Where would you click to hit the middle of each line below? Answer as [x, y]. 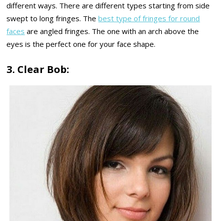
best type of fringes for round [149, 18]
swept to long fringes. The [53, 18]
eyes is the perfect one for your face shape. [81, 44]
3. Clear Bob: [38, 69]
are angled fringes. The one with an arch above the [112, 31]
